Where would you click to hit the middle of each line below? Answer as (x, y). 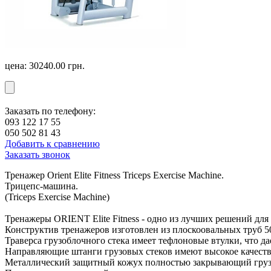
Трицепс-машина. (41, 186)
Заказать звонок (38, 154)
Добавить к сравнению (52, 143)
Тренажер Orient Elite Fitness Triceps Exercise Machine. (114, 175)
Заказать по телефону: (50, 111)
